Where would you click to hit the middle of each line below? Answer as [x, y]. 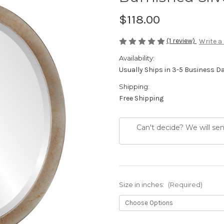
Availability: [137, 58]
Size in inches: [142, 185]
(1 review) [181, 40]
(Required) [185, 185]
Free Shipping [141, 98]
